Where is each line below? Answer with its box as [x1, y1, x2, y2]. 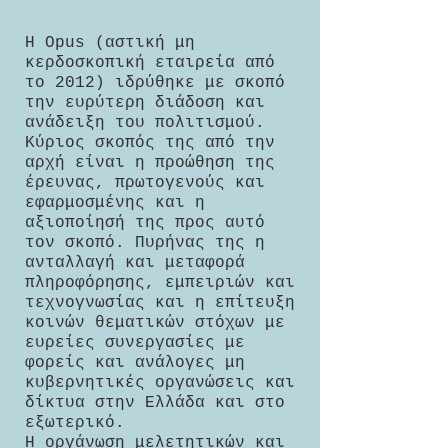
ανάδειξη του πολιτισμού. [25, 114, 265, 132]
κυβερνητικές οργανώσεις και [25, 374, 295, 392]
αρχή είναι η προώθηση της [25, 154, 275, 172]
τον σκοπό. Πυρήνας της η [25, 234, 265, 252]
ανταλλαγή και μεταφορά [25, 254, 245, 272]
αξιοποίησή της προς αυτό [25, 214, 265, 232]
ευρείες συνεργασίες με [25, 334, 245, 352]
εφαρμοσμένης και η [25, 194, 205, 212]
